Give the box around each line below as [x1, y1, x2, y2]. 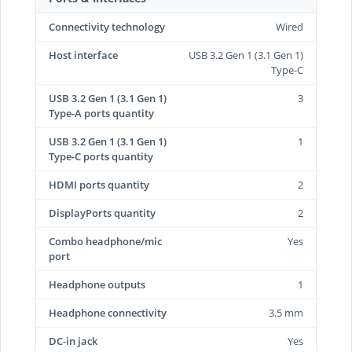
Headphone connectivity [49, 306, 167, 320]
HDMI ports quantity [49, 178, 149, 192]
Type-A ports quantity [49, 106, 154, 120]
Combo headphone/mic [49, 234, 162, 248]
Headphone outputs [49, 277, 145, 291]
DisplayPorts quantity [49, 206, 156, 220]
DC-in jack [49, 334, 97, 348]
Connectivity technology [49, 20, 165, 34]
